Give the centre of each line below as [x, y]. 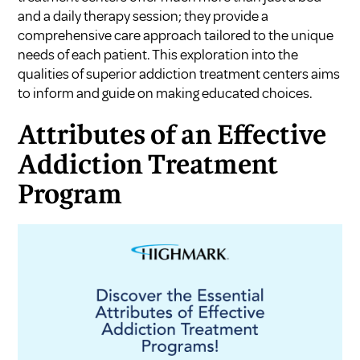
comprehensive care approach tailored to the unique [176, 35]
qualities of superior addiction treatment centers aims [179, 74]
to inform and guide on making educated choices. [166, 93]
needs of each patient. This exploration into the [158, 54]
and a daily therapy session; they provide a [143, 16]
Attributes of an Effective [172, 136]
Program [70, 196]
